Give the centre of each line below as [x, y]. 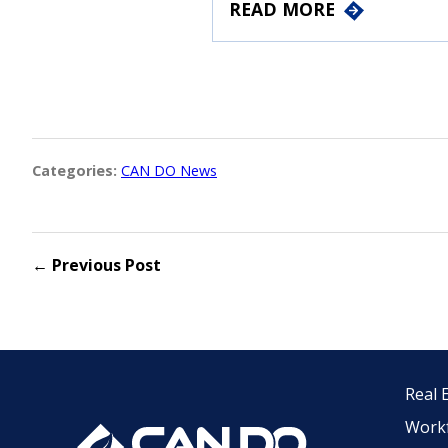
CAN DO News [169, 170]
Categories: [74, 170]
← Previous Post [96, 264]
